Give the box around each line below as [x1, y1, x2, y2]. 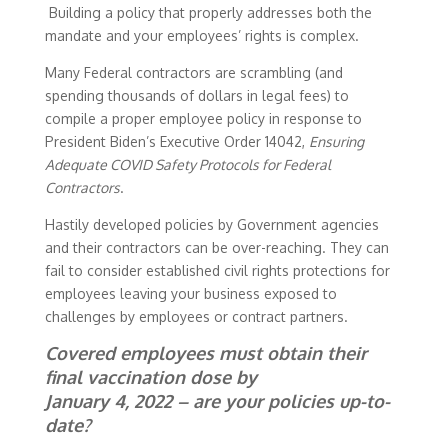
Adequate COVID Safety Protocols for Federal [44, 155, 331, 173]
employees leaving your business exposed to [44, 284, 337, 302]
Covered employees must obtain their [44, 341, 367, 364]
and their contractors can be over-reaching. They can [44, 238, 389, 256]
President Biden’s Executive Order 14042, [44, 132, 309, 150]
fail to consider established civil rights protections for [44, 261, 390, 279]
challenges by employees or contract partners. [44, 307, 352, 325]
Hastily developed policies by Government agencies [44, 215, 379, 233]
